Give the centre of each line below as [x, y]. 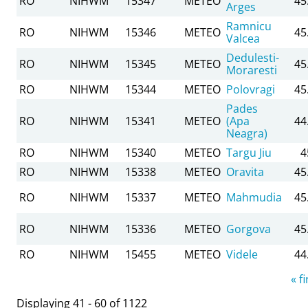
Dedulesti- [253, 57]
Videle [242, 254]
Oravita [245, 172]
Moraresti [252, 70]
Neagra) [247, 133]
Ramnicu [249, 26]
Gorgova [249, 229]
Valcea [243, 38]
